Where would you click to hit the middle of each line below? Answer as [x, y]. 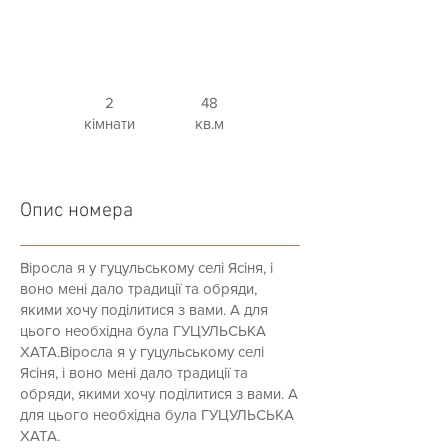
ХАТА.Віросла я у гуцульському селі [142, 351]
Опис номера [76, 211]
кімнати [109, 123]
